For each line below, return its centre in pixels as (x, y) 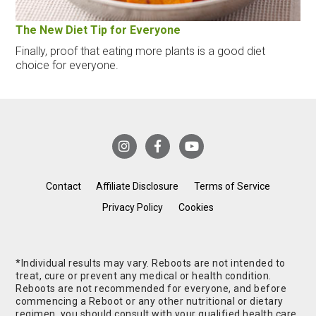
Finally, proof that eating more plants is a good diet (141, 51)
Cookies (196, 208)
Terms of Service (232, 187)
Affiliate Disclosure (138, 187)
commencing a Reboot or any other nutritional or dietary (150, 302)
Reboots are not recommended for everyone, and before (151, 289)
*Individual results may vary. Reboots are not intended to (151, 263)
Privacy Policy (133, 208)
